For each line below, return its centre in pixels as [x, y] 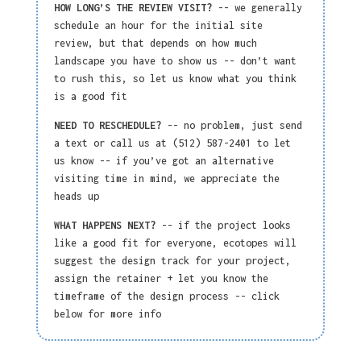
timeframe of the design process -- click [166, 296]
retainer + [144, 278]
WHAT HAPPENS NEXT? [104, 225]
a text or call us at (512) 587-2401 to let [172, 143]
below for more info [107, 313]
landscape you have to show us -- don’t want [175, 60]
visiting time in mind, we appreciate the [166, 178]
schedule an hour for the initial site [158, 25]
